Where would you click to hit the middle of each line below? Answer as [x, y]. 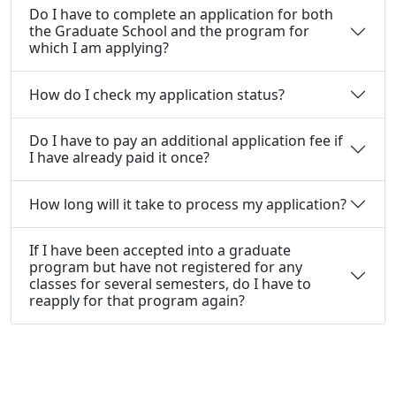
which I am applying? [99, 48]
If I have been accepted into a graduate [160, 251]
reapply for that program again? [137, 301]
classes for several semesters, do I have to [170, 284]
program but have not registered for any [166, 267]
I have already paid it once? [119, 158]
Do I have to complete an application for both [181, 15]
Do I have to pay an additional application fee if [186, 141]
